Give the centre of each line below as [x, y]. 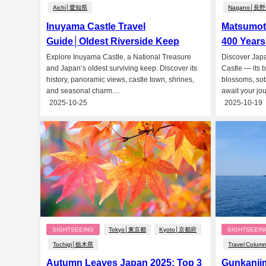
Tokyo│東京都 [128, 229]
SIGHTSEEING [73, 229]
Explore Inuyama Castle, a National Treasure [119, 57]
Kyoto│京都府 [178, 229]
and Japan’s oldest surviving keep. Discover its [122, 68]
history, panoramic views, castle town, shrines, [121, 79]
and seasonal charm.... [83, 91]
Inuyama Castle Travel [96, 26]
